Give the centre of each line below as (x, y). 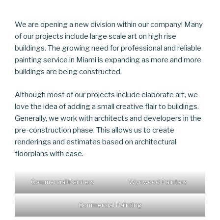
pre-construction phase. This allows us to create (95, 130)
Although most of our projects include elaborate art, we (106, 95)
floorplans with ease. (49, 153)
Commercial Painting (110, 205)
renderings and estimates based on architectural (96, 142)
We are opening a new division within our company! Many (109, 25)
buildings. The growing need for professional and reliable (108, 48)
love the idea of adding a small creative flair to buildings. (107, 106)
